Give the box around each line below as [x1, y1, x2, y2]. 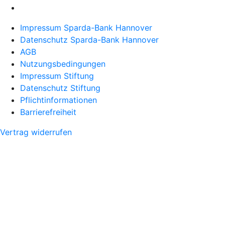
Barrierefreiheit [20, 107, 76, 118]
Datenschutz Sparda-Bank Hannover [20, 35, 159, 45]
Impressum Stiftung [20, 71, 94, 81]
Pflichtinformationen [20, 95, 97, 105]
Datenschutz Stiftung [20, 83, 100, 93]
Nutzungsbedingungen [20, 59, 105, 69]
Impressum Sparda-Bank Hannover [20, 23, 152, 33]
